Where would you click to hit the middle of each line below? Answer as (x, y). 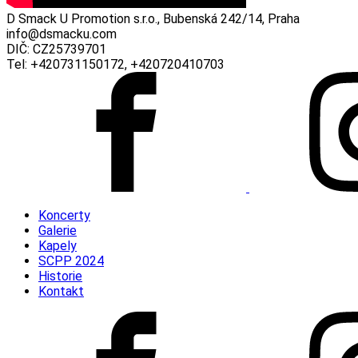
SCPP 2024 (71, 261)
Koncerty (64, 215)
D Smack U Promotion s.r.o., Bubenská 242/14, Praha (153, 18)
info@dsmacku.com (62, 34)
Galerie (58, 230)
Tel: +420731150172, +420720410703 (115, 64)
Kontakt (61, 291)
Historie (60, 276)
